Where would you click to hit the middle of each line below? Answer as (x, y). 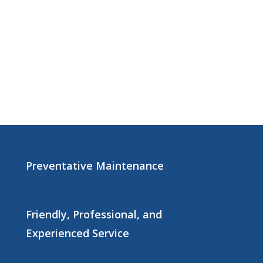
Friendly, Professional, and (94, 214)
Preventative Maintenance (95, 165)
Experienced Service (78, 233)
